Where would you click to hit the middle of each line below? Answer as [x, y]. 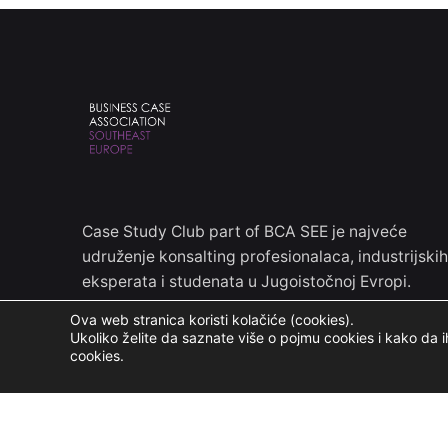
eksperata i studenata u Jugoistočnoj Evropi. [246, 282]
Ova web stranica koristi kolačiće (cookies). [212, 319]
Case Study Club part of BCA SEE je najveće [244, 232]
